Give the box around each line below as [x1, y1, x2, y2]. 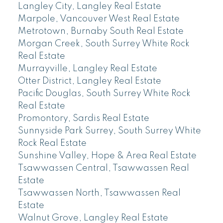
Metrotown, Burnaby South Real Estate [17, 26, 184, 36]
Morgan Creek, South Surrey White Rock [17, 39, 190, 48]
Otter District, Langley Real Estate [17, 76, 161, 86]
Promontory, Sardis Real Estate [17, 113, 149, 123]
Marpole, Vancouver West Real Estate [17, 14, 180, 23]
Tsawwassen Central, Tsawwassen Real [17, 163, 189, 173]
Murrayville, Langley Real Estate [17, 64, 157, 73]
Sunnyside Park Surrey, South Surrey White [17, 126, 201, 135]
